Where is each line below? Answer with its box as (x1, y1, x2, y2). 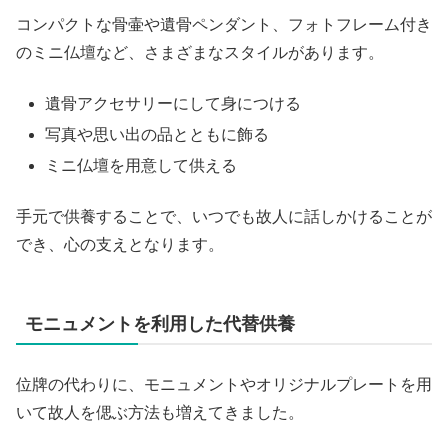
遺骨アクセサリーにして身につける (45, 94, 302, 112)
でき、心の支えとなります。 (16, 235, 224, 253)
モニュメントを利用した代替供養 (25, 313, 295, 334)
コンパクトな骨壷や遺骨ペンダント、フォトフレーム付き (16, 16, 432, 34)
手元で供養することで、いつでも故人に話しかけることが (16, 207, 432, 225)
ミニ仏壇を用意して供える (45, 157, 238, 175)
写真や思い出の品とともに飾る (45, 126, 270, 144)
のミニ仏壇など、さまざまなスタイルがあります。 (16, 44, 384, 62)
